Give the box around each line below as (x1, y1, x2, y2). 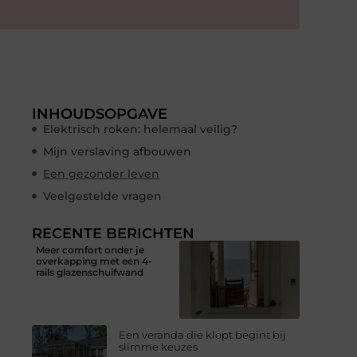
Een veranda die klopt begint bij (119, 328, 287, 342)
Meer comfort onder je (36, 243, 144, 256)
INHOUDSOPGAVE (32, 104, 167, 123)
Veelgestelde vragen (43, 188, 162, 203)
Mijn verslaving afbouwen (43, 143, 191, 159)
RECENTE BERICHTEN (32, 224, 194, 242)
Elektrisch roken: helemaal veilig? (43, 121, 237, 136)
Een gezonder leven (43, 166, 159, 181)
